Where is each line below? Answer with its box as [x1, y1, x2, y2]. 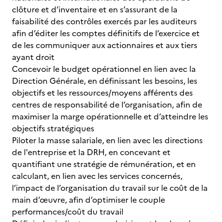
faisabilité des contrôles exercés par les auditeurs [12, 15, 197, 27]
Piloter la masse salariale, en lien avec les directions [12, 134, 203, 146]
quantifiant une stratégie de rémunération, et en [12, 158, 196, 170]
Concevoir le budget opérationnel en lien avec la [12, 63, 196, 75]
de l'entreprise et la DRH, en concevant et [12, 146, 170, 158]
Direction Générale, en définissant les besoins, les [12, 75, 197, 87]
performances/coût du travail [12, 206, 123, 218]
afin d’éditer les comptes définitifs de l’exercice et [12, 27, 200, 39]
